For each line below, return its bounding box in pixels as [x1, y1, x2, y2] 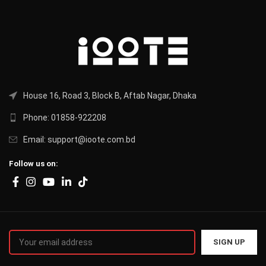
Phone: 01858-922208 [23, 112, 106, 122]
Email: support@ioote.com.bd [23, 134, 135, 144]
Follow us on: [9, 159, 58, 168]
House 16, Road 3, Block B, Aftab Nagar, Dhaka [23, 90, 197, 100]
